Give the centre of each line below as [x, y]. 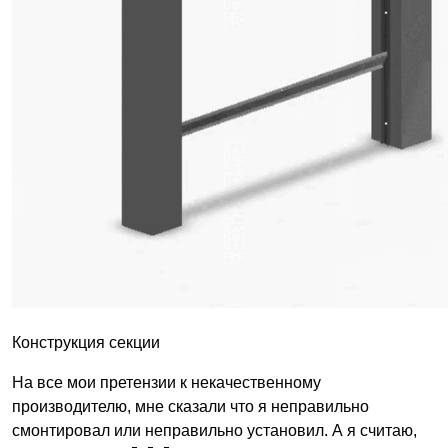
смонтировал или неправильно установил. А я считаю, [214, 430]
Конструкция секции [86, 342]
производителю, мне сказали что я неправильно [190, 406]
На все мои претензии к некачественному [166, 382]
